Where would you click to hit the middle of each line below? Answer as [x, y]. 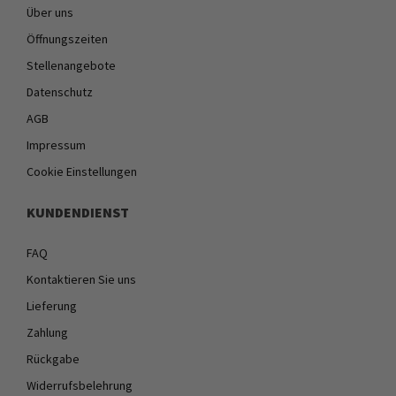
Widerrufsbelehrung [80, 385]
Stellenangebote [71, 65]
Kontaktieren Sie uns [81, 279]
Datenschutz [60, 91]
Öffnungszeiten [67, 38]
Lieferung [52, 305]
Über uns [50, 12]
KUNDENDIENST [78, 212]
